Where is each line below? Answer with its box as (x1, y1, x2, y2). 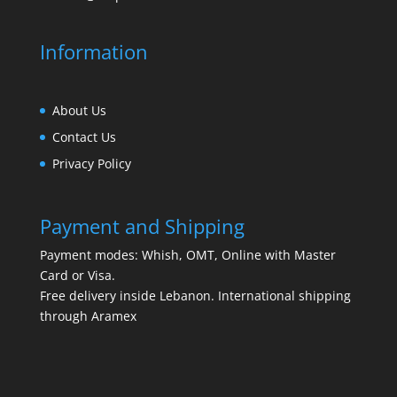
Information (39, 38, 148, 66)
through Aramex (39, 307, 136, 325)
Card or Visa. (39, 267, 115, 284)
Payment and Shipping (39, 213, 245, 240)
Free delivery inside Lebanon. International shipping (39, 287, 351, 305)
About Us (51, 102, 106, 120)
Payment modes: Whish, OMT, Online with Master (39, 246, 336, 264)
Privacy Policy (51, 155, 131, 173)
